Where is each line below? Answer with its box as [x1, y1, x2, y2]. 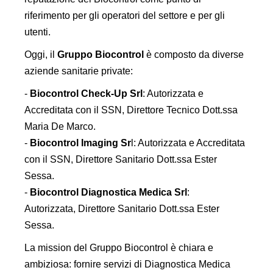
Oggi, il [24, 49, 57, 60]
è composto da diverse [144, 49, 244, 60]
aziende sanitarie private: [24, 66, 133, 76]
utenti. [24, 27, 51, 37]
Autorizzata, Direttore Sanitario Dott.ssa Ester [24, 204, 219, 214]
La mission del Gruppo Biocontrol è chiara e [24, 243, 213, 253]
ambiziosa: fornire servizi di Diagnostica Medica [24, 259, 230, 269]
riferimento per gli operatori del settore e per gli [24, 10, 225, 21]
